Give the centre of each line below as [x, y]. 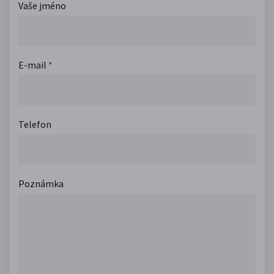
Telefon [35, 124]
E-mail [33, 65]
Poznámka [41, 184]
